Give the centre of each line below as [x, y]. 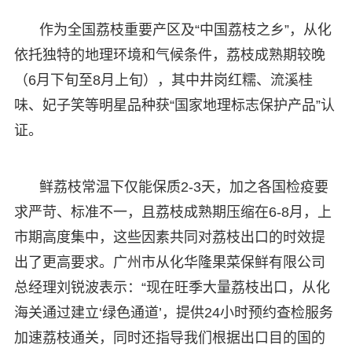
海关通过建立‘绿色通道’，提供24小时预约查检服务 [173, 312]
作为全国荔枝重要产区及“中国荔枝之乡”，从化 [185, 29]
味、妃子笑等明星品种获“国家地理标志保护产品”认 [174, 105]
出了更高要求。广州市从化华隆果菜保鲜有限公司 [169, 262]
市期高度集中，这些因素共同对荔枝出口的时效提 [169, 237]
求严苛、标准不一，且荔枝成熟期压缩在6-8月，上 [172, 212]
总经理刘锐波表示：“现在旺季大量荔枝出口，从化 [172, 287]
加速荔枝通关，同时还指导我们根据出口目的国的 [169, 337]
